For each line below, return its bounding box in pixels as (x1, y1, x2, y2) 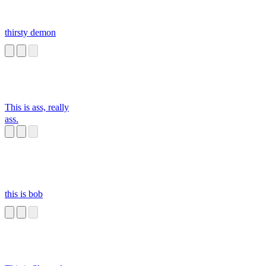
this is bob (5, 189, 43, 199)
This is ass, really (5, 102, 69, 113)
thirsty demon (5, 27, 56, 38)
